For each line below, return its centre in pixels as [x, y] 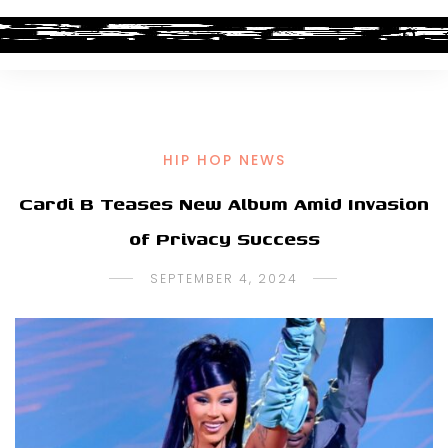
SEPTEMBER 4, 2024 [224, 278]
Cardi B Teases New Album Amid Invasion [224, 203]
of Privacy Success [224, 238]
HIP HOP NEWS [224, 160]
